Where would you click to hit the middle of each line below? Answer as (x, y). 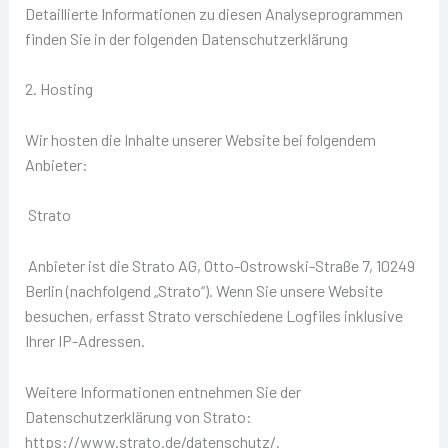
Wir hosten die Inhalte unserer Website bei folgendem (200, 139)
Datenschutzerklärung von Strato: (138, 416)
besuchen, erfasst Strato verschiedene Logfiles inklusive (213, 315)
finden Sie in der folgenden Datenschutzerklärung (186, 38)
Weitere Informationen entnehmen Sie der (162, 391)
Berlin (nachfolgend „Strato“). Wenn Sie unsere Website (203, 290)
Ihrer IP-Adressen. (84, 340)
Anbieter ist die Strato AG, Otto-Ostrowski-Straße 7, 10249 (219, 265)
